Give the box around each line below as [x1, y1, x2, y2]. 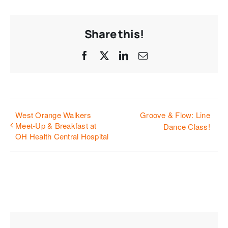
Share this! [84, 26, 144, 42]
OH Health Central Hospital [15, 131, 109, 142]
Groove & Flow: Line [140, 109, 210, 121]
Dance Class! [163, 121, 210, 132]
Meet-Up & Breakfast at [15, 120, 97, 131]
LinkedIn [128, 50, 163, 60]
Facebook [89, 50, 126, 60]
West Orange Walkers [15, 109, 91, 121]
